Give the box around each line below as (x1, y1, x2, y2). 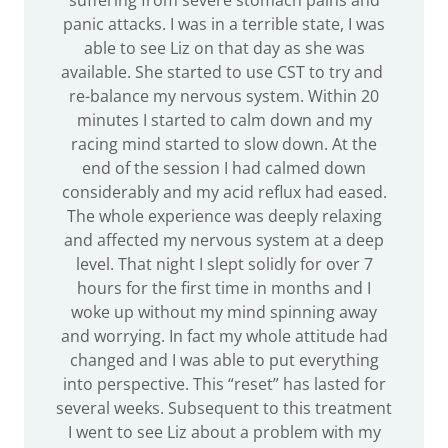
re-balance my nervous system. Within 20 (69, 85, 379, 107)
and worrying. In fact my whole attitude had (60, 325, 388, 347)
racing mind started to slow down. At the (71, 133, 377, 155)
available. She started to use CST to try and (61, 61, 387, 83)
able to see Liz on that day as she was (83, 37, 365, 59)
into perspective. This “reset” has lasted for (62, 373, 386, 395)
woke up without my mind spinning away (71, 301, 377, 323)
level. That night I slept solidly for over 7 (75, 253, 373, 275)
